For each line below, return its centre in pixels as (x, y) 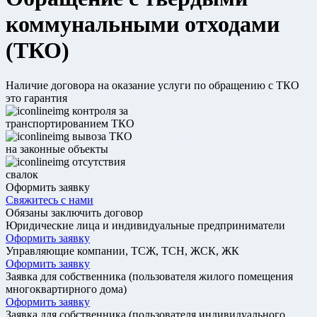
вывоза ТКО (101, 136)
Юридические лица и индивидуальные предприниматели (145, 225)
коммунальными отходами (143, 24)
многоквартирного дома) (66, 289)
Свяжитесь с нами (50, 200)
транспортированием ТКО (70, 123)
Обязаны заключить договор (74, 212)
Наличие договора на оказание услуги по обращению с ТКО (152, 85)
